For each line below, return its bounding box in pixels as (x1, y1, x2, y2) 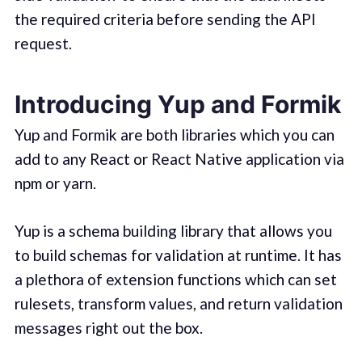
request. (14, 33, 72, 53)
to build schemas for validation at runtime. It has (14, 245, 342, 264)
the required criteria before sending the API (14, 9, 316, 28)
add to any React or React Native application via (14, 149, 344, 169)
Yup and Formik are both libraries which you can (14, 125, 335, 145)
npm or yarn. (14, 174, 96, 193)
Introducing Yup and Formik (14, 90, 341, 120)
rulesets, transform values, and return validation (14, 293, 343, 313)
